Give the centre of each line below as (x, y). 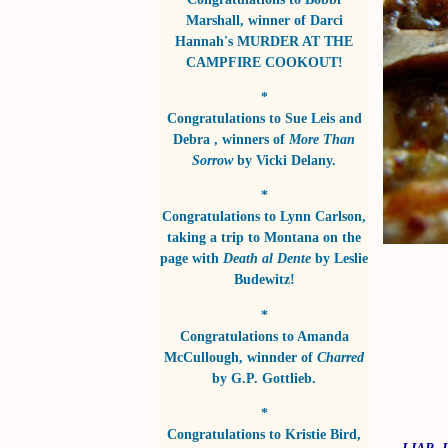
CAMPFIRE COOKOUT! (264, 61)
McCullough (201, 356)
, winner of (274, 19)
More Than (322, 138)
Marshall (212, 19)
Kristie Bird (321, 433)
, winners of (251, 138)
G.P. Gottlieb (271, 377)
